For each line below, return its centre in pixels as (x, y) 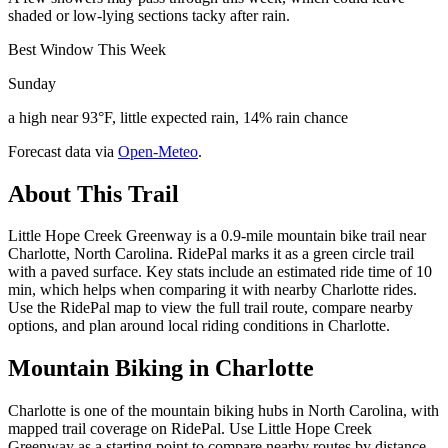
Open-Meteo (158, 151)
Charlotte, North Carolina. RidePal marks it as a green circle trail (211, 254)
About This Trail (93, 193)
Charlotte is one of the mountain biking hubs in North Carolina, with (223, 411)
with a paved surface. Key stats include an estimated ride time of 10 (220, 272)
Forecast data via (61, 151)
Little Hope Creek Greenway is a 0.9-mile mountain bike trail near (217, 236)
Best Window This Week (87, 49)
